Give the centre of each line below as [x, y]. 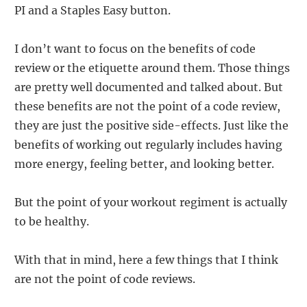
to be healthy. [52, 221]
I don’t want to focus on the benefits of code [135, 48]
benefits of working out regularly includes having [148, 144]
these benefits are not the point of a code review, [147, 106]
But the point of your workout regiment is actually [151, 202]
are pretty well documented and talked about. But [149, 87]
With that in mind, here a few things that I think [146, 259]
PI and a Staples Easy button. [93, 10]
